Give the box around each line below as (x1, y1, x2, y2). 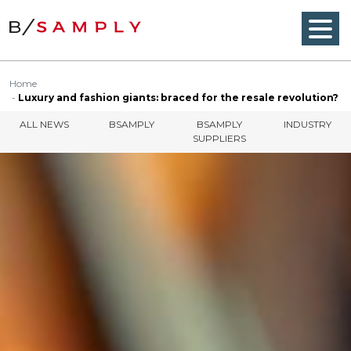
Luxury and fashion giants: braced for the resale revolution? (18, 91, 338, 103)
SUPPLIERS (193, 132, 246, 144)
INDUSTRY (283, 118, 331, 130)
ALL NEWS (19, 118, 69, 130)
